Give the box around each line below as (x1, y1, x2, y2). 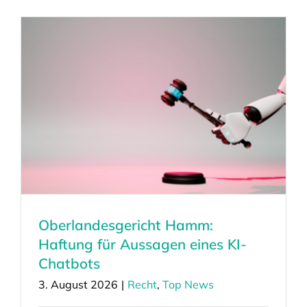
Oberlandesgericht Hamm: (38, 215, 213, 234)
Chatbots (38, 254, 100, 272)
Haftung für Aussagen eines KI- (38, 234, 247, 253)
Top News (162, 277, 214, 291)
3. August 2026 (38, 277, 118, 291)
